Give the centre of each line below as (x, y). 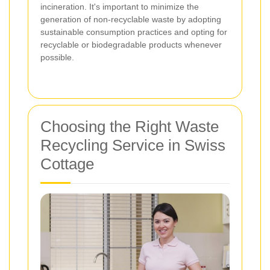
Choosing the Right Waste (130, 126)
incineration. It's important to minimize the (120, 6)
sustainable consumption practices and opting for (134, 32)
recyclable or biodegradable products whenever (131, 44)
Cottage (67, 164)
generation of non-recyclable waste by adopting (131, 19)
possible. (57, 57)
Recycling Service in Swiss (133, 145)
